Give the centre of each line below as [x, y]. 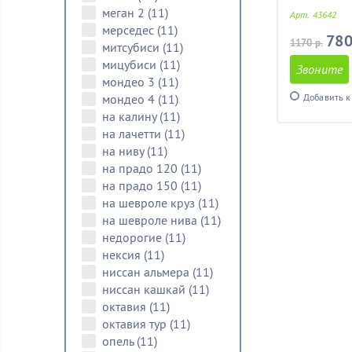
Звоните [320, 69]
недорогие [134, 237]
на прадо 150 [141, 185]
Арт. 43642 [313, 15]
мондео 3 [130, 82]
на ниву [125, 151]
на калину [131, 116]
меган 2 [125, 13]
